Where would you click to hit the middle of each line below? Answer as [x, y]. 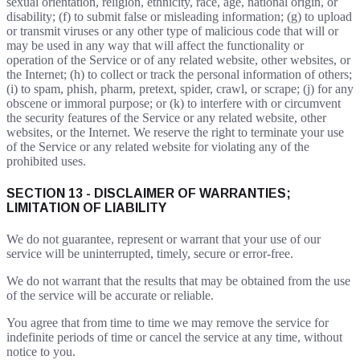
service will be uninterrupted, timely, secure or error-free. [150, 253]
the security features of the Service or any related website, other [166, 118]
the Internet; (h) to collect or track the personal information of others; [179, 75]
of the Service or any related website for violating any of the [158, 147]
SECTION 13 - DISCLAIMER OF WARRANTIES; [149, 193]
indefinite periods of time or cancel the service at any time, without [174, 337]
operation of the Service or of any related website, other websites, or [178, 60]
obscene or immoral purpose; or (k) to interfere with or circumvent [174, 104]
